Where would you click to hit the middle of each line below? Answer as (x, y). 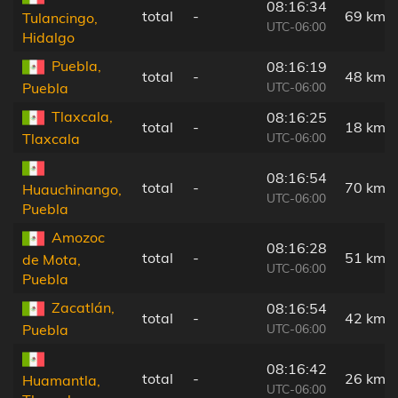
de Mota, (52, 260)
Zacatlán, (83, 307)
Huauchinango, (72, 190)
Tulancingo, (60, 18)
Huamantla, (61, 381)
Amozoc (78, 237)
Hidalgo (48, 38)
